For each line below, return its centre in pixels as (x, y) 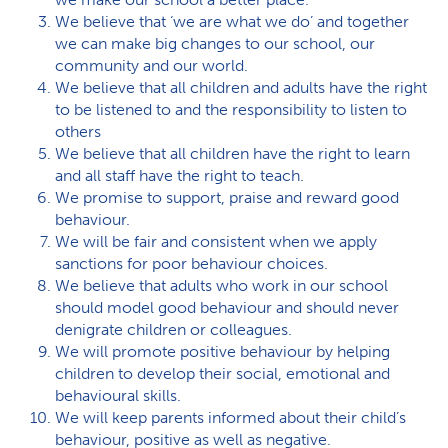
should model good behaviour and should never (227, 307)
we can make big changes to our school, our (215, 43)
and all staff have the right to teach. (179, 175)
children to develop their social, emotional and (222, 373)
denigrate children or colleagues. (173, 329)
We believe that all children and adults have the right (241, 87)
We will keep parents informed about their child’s (230, 417)
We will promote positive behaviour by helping (222, 351)
